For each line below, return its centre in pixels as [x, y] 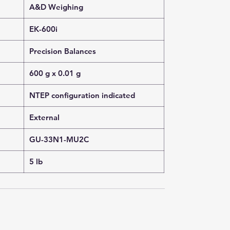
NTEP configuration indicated [82, 95]
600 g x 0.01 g [55, 73]
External [44, 117]
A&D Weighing [56, 7]
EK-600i [43, 29]
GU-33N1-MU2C [59, 139]
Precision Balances [63, 51]
